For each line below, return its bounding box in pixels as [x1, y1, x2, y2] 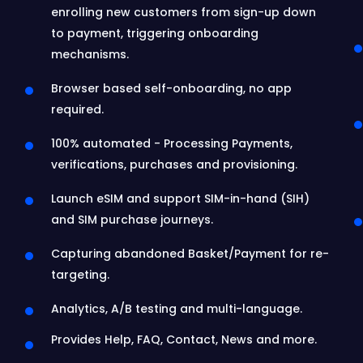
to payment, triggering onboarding [50, 25, 258, 41]
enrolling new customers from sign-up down [50, 4, 316, 20]
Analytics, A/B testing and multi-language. [50, 301, 302, 317]
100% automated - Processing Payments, [50, 135, 293, 152]
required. [50, 101, 104, 117]
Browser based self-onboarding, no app [50, 80, 292, 96]
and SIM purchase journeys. [50, 211, 213, 228]
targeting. [50, 267, 109, 283]
